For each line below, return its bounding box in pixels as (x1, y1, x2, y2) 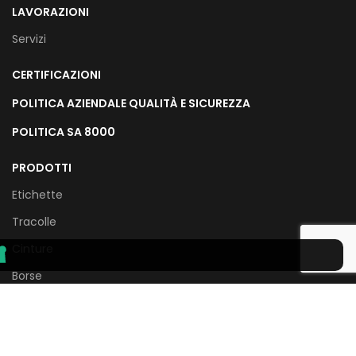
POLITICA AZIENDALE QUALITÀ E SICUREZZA (12, 95, 250, 111)
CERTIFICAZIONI (12, 66, 101, 83)
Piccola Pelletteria (12, 321, 110, 338)
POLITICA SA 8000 (12, 123, 115, 140)
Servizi (12, 30, 46, 47)
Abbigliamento (12, 294, 93, 311)
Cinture (12, 240, 53, 257)
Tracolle (12, 213, 56, 230)
